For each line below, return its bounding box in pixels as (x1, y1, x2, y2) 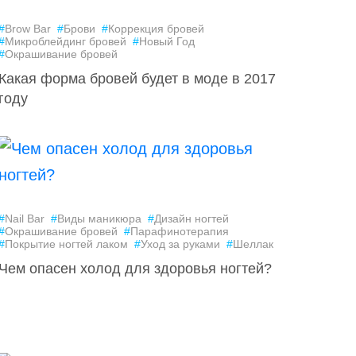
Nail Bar (5, 212, 45, 225)
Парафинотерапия (130, 225, 230, 238)
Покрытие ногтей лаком (5, 238, 129, 250)
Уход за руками (141, 238, 221, 250)
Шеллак (233, 238, 274, 250)
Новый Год (139, 35, 195, 48)
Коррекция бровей (108, 22, 205, 35)
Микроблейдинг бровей (5, 35, 127, 48)
